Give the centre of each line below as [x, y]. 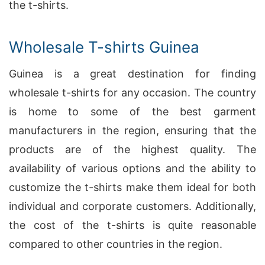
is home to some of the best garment [132, 112]
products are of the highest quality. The [132, 149]
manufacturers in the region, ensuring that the [132, 130]
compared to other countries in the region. [116, 244]
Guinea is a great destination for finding [132, 74]
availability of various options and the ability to [132, 168]
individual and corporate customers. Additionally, [132, 206]
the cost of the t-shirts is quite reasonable [132, 225]
